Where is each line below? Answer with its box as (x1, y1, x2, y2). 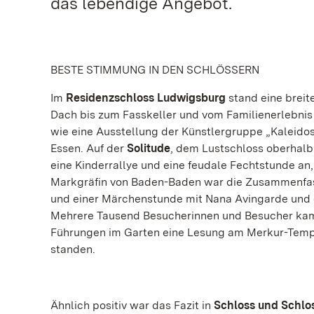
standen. (50, 243, 95, 256)
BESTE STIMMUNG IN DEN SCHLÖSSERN (50, 63, 259, 76)
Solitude (127, 142, 170, 155)
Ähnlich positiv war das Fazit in (50, 299, 214, 312)
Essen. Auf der (50, 142, 127, 155)
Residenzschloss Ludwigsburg (66, 91, 226, 104)
